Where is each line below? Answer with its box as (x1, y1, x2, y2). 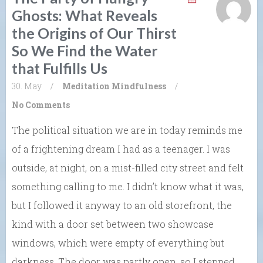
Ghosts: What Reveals (12, 6, 157, 24)
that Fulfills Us (12, 59, 107, 77)
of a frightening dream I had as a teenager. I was (12, 142, 230, 155)
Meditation (62, 80, 110, 92)
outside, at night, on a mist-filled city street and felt (12, 161, 244, 174)
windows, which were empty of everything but (12, 236, 224, 249)
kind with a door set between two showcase (12, 217, 214, 230)
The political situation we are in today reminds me (12, 123, 242, 136)
